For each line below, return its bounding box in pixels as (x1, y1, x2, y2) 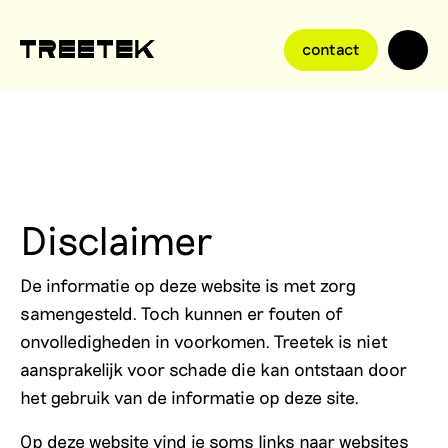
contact (302, 39, 360, 58)
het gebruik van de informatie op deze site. (20, 386, 364, 408)
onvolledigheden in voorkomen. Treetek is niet (20, 330, 388, 352)
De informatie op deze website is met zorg (20, 274, 356, 296)
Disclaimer (20, 215, 213, 263)
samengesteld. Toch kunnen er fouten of (20, 302, 343, 324)
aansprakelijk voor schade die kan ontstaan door (20, 358, 407, 380)
